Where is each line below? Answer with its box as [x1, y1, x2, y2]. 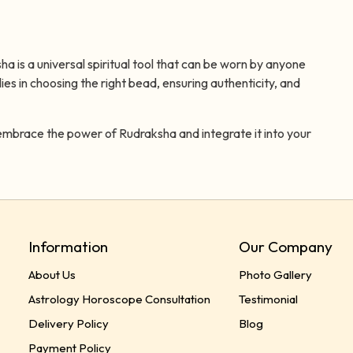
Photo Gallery [238, 266, 312, 282]
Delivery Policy [28, 315, 109, 331]
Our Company [238, 237, 333, 257]
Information [28, 237, 108, 257]
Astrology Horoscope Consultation [28, 291, 210, 307]
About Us [28, 266, 76, 282]
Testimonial [238, 291, 298, 307]
